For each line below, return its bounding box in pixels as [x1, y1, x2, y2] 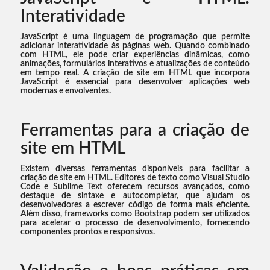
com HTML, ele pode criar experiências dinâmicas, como [20, 51, 250, 60]
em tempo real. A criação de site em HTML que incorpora [20, 69, 250, 78]
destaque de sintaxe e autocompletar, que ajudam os [20, 191, 250, 200]
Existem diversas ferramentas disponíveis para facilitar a [20, 164, 250, 173]
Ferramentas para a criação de [20, 122, 250, 139]
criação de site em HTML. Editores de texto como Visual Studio [20, 173, 250, 182]
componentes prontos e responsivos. [20, 227, 155, 236]
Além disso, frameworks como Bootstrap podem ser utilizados [20, 209, 250, 218]
